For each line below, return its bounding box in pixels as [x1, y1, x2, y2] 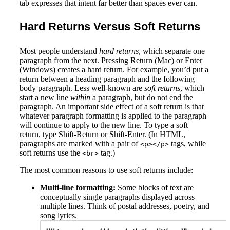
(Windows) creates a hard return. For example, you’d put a [20, 65, 208, 74]
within [70, 93, 90, 102]
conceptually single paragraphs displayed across [40, 193, 195, 202]
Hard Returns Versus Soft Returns [20, 20, 200, 33]
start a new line [20, 93, 70, 102]
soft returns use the [20, 148, 82, 158]
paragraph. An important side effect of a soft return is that [20, 102, 204, 111]
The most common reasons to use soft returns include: [20, 166, 193, 175]
